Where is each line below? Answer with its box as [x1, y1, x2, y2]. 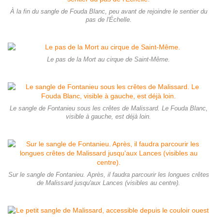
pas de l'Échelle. [85, 16, 132, 23]
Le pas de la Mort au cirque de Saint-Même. [47, 56, 170, 63]
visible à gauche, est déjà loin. [66, 113, 151, 120]
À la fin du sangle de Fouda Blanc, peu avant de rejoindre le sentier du [10, 8, 207, 15]
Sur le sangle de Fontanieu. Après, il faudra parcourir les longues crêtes [8, 171, 209, 178]
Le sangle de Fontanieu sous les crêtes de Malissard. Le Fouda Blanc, [9, 105, 208, 112]
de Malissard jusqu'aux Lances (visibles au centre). [37, 179, 180, 186]
